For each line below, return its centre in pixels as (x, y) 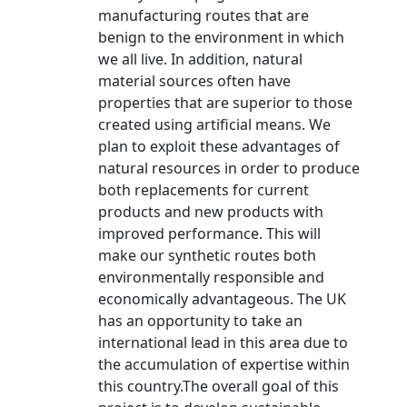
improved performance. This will (209, 233)
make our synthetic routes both (207, 255)
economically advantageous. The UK (222, 299)
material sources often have (194, 81)
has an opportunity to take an (200, 321)
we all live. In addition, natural (200, 59)
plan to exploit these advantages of (219, 146)
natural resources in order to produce (229, 168)
